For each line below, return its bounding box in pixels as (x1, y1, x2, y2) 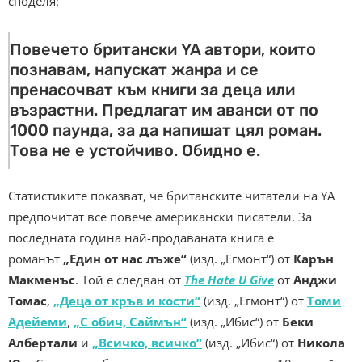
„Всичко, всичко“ (92, 335, 202, 351)
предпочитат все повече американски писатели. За (8, 208, 312, 225)
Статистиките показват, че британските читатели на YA (8, 187, 335, 204)
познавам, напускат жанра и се (10, 60, 259, 80)
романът (8, 250, 60, 267)
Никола (297, 335, 345, 351)
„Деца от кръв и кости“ (53, 293, 200, 309)
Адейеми (8, 314, 67, 330)
